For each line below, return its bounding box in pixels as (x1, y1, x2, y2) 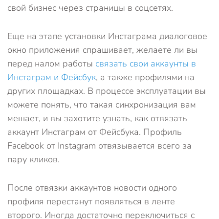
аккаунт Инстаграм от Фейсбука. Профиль (7, 126, 182, 138)
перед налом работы (7, 58, 95, 69)
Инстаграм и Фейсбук (7, 71, 96, 83)
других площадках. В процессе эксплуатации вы (7, 85, 206, 97)
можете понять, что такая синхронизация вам (7, 99, 196, 110)
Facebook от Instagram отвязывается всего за (7, 140, 192, 152)
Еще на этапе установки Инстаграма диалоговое (7, 30, 207, 42)
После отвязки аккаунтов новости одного (7, 182, 177, 194)
